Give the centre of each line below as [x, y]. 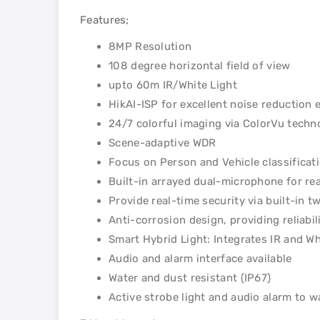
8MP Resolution [150, 46]
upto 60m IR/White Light [173, 85]
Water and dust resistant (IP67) [190, 278]
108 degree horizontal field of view [200, 66]
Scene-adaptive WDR [162, 143]
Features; [105, 20]
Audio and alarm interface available [200, 259]
